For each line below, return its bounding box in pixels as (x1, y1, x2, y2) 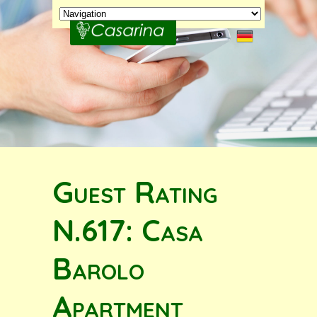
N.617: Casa (52, 211, 203, 249)
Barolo (52, 249, 144, 287)
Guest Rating (52, 173, 217, 211)
